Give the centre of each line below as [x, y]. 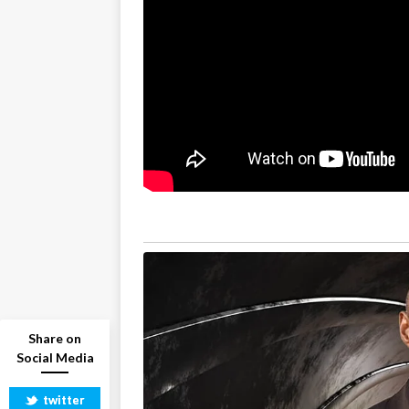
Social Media [55, 357]
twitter [64, 400]
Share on [55, 338]
